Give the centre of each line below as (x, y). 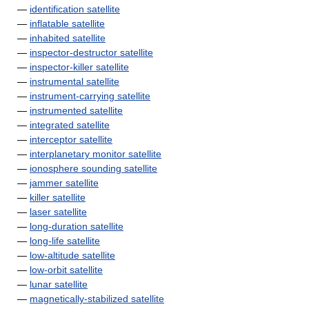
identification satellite (75, 9)
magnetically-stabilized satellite (97, 299)
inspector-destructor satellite (91, 52)
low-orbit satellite (66, 270)
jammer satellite (64, 183)
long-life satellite (65, 241)
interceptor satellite (71, 139)
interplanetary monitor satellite (96, 154)
